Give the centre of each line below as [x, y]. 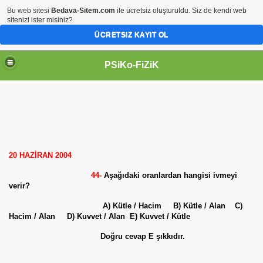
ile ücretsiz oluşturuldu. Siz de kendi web [181, 11]
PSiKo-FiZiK [131, 65]
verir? [19, 186]
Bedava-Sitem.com [83, 11]
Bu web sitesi [29, 11]
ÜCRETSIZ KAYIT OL [131, 35]
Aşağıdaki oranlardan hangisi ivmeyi [169, 175]
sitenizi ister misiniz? [40, 20]
